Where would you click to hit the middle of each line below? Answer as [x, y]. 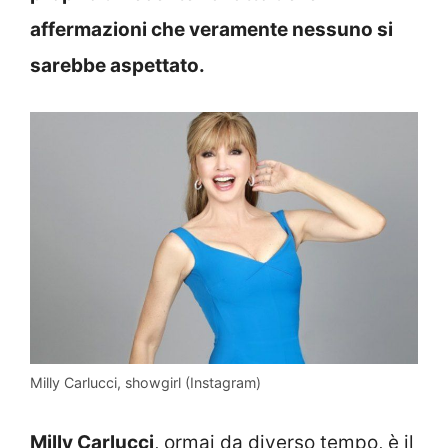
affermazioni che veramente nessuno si [211, 29]
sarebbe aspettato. [117, 65]
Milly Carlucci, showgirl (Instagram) [145, 383]
